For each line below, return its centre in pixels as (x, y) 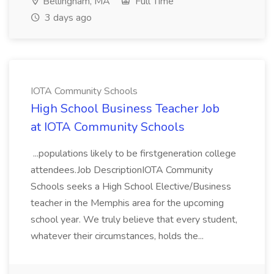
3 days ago (67, 18)
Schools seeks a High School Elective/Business (131, 187)
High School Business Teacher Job (125, 109)
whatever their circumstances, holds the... (118, 236)
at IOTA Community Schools (108, 127)
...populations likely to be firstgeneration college (133, 154)
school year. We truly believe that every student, (134, 220)
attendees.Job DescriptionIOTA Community (122, 170)
